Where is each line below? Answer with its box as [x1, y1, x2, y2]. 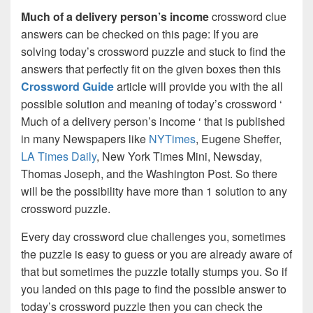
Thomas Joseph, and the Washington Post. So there [21, 166, 277, 182]
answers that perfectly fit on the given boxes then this [21, 61, 281, 78]
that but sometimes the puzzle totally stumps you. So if [21, 263, 287, 280]
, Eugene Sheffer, [196, 131, 282, 147]
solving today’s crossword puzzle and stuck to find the [21, 43, 286, 60]
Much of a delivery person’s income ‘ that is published [21, 113, 285, 130]
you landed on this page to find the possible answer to [21, 281, 286, 298]
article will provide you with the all [117, 78, 283, 95]
